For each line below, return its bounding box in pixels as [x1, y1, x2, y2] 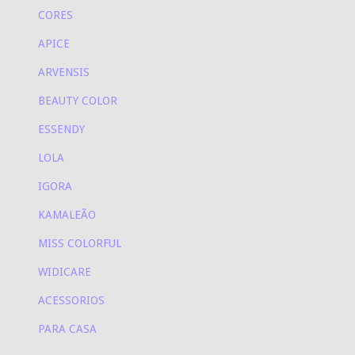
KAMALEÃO [38, 208, 96, 222]
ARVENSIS [38, 66, 90, 79]
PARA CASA [38, 323, 97, 336]
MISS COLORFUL [38, 237, 121, 250]
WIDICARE [38, 265, 91, 279]
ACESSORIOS [38, 294, 105, 307]
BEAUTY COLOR [38, 94, 117, 108]
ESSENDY [38, 123, 85, 136]
